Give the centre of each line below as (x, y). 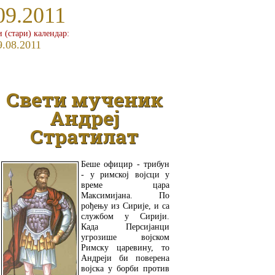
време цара (125, 185)
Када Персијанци (125, 227)
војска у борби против (125, 268)
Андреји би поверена (125, 258)
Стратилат (84, 136)
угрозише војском (125, 237)
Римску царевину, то (125, 247)
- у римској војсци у (125, 174)
